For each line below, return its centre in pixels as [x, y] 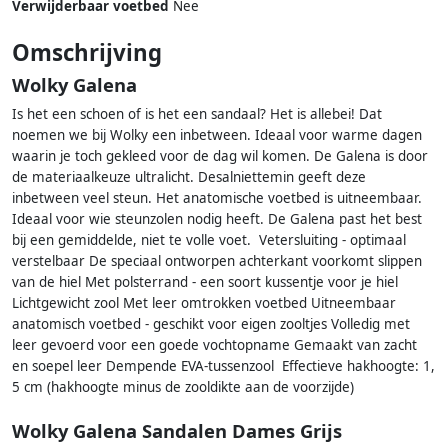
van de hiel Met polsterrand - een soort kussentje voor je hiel [205, 282]
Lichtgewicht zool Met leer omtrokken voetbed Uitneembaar [204, 303]
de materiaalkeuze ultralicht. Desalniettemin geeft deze [189, 177]
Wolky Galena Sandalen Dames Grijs [177, 431]
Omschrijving [87, 53]
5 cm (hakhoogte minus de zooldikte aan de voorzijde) [183, 387]
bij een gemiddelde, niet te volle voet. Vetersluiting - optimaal [209, 240]
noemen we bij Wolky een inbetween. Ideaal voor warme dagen [217, 135]
